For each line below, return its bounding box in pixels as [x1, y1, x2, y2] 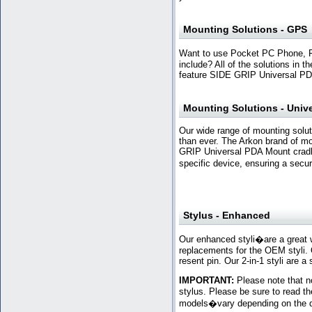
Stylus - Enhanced [183, 209, 270, 221]
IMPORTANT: [179, 274, 234, 286]
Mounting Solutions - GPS [183, 23, 307, 35]
